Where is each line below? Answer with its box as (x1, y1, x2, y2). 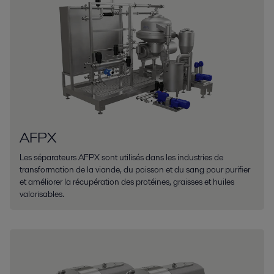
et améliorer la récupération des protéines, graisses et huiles (20, 176, 234, 188)
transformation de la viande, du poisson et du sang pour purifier (20, 163, 250, 176)
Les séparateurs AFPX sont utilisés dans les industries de (20, 151, 223, 164)
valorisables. (20, 188, 64, 201)
